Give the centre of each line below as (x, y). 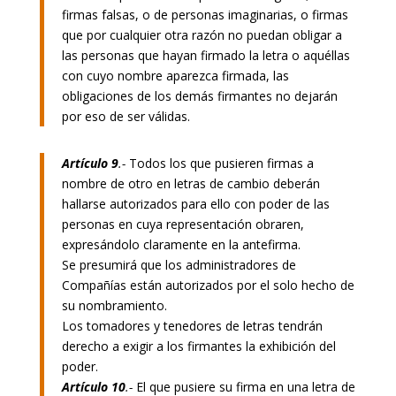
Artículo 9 (90, 163)
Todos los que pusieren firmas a (221, 163)
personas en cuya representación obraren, (183, 224)
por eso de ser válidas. (126, 116)
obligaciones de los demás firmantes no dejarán (199, 95)
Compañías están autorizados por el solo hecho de (208, 285)
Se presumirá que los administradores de (179, 264)
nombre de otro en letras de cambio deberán (190, 183)
